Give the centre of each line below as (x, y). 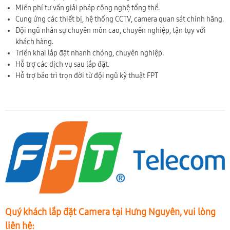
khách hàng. (34, 42)
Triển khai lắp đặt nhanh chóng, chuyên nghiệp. (90, 53)
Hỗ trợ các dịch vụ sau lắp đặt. (62, 64)
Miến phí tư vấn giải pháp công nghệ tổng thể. (88, 8)
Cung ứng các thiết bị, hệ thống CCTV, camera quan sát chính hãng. (120, 19)
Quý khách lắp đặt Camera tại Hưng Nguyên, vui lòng (110, 212)
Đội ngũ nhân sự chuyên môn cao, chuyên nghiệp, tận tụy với (111, 30)
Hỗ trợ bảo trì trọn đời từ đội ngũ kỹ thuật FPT (87, 75)
